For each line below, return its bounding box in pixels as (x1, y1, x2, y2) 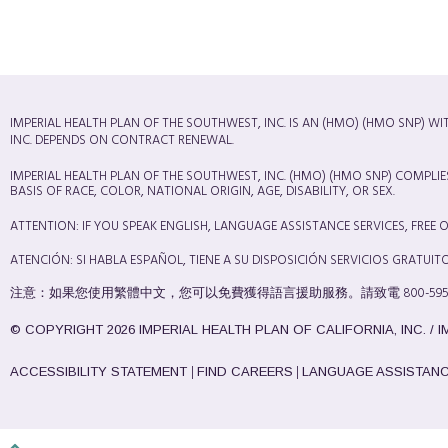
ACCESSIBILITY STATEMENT (10, 364, 191, 380)
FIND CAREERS (197, 364, 293, 380)
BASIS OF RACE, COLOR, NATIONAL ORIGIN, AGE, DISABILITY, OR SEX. (10, 181, 395, 203)
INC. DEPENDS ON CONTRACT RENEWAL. (10, 130, 234, 152)
